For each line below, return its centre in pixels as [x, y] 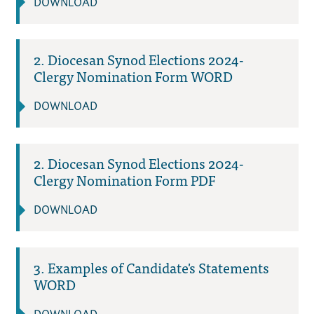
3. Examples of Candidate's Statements [151, 267]
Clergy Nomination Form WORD [133, 76]
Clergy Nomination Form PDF [124, 180]
